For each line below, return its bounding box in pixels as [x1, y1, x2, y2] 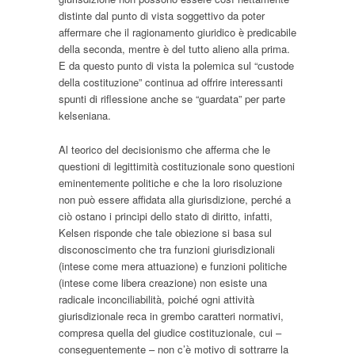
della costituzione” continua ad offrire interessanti [59, 74, 283, 90]
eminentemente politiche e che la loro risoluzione [59, 175, 282, 191]
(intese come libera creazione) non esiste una [59, 275, 267, 291]
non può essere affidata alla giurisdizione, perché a [59, 192, 291, 208]
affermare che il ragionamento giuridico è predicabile [59, 24, 296, 40]
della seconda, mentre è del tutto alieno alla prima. [59, 40, 290, 56]
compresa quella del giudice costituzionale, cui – [59, 325, 281, 341]
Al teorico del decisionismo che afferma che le [59, 142, 270, 158]
